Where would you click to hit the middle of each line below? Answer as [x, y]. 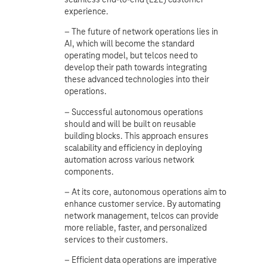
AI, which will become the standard [129, 44]
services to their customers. [116, 239]
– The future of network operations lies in [141, 32]
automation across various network [129, 159]
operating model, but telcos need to [131, 56]
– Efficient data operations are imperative [141, 260]
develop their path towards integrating [136, 68]
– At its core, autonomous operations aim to [145, 192]
